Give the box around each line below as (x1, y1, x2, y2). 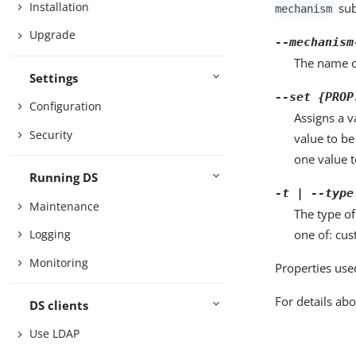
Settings (29, 69, 79, 86)
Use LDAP (29, 326, 80, 342)
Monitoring (29, 254, 89, 270)
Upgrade (29, 27, 76, 43)
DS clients (29, 296, 89, 313)
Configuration (29, 99, 103, 114)
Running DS (29, 169, 99, 186)
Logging (29, 226, 72, 242)
